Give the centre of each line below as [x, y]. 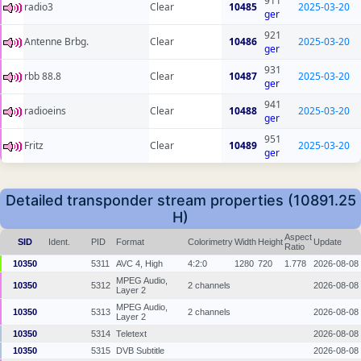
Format [130, 242]
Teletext [131, 334]
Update [328, 242]
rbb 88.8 [43, 77]
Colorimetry [210, 242]
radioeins [45, 111]
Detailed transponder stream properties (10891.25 [180, 201]
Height [270, 242]
